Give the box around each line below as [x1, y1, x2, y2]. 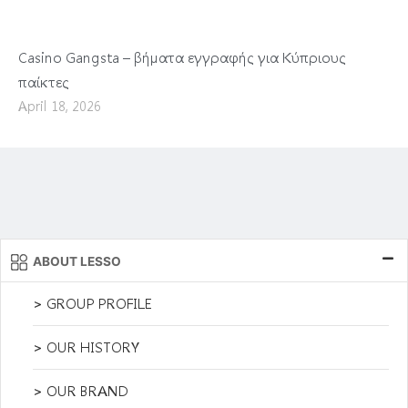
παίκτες [18, 73, 69, 92]
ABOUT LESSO [33, 254, 121, 270]
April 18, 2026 [18, 97, 101, 116]
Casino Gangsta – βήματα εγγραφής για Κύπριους [18, 48, 346, 67]
